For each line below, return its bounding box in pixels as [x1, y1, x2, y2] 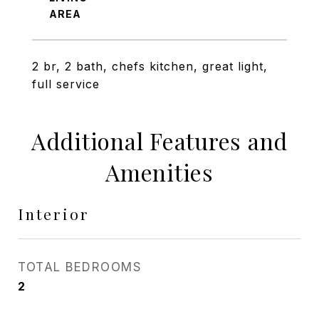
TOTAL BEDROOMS [18, 260, 142, 274]
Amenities [105, 157, 214, 187]
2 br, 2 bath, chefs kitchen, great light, [32, 59, 268, 73]
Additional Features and [31, 125, 288, 156]
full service [32, 77, 100, 91]
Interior [18, 204, 90, 224]
